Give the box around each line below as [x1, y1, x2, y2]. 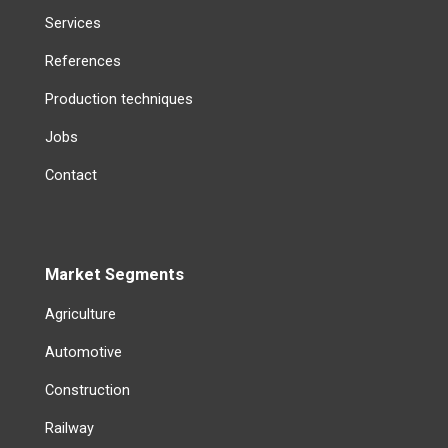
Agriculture [44, 304, 116, 323]
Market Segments [44, 264, 184, 284]
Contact [44, 165, 97, 184]
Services [44, 13, 101, 32]
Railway [44, 418, 94, 437]
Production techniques [44, 89, 193, 108]
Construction [44, 380, 130, 399]
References [44, 51, 121, 70]
